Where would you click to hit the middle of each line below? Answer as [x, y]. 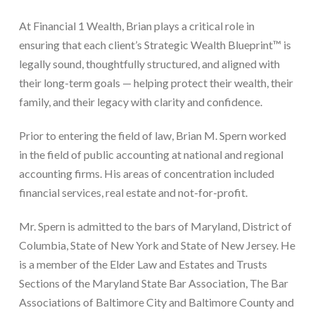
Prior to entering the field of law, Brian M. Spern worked [152, 135]
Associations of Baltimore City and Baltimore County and [156, 302]
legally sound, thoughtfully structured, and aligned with [149, 63]
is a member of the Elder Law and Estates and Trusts [143, 264]
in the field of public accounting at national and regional [151, 154]
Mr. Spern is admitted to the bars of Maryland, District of [155, 226]
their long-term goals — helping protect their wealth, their [156, 82]
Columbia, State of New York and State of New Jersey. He [157, 245]
